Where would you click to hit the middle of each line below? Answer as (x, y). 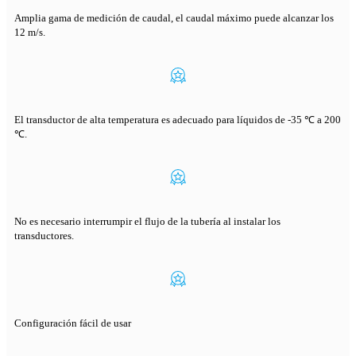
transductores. (44, 236)
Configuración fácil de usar (73, 323)
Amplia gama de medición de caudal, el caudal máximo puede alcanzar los (174, 18)
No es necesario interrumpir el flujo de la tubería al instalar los (147, 222)
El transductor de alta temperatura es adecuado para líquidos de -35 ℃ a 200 (178, 120)
